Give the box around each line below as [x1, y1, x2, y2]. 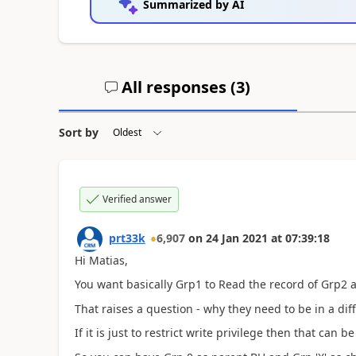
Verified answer [102, 192, 172, 206]
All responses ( [118, 75, 237, 98]
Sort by [58, 124, 99, 140]
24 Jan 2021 [205, 230, 268, 246]
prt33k [108, 230, 145, 246]
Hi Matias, [74, 252, 128, 268]
